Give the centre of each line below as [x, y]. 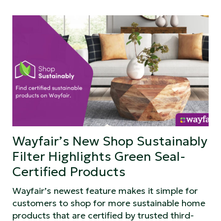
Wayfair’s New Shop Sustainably [110, 141]
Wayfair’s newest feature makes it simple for [105, 190]
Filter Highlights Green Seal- [99, 156]
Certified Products [69, 171]
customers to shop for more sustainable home [109, 203]
